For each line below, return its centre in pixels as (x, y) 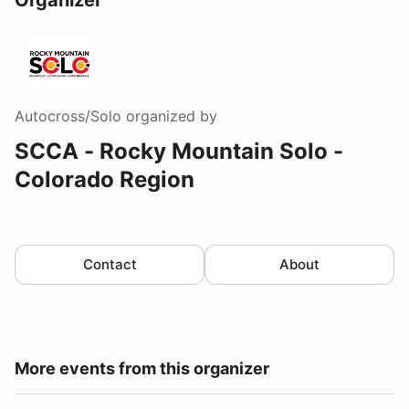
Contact (110, 264)
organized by (169, 115)
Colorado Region (105, 179)
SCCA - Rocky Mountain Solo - (179, 151)
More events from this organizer (142, 368)
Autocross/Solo (68, 115)
